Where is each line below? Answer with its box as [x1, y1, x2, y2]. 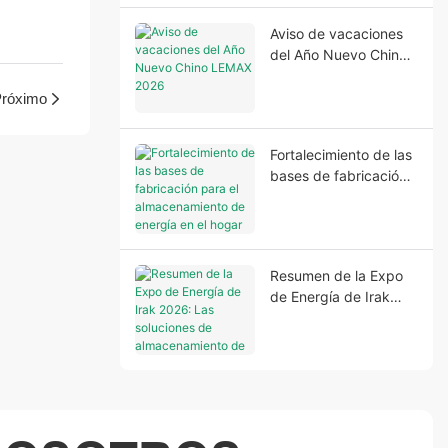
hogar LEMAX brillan [269, 371, 401, 389]
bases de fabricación [269, 166, 407, 184]
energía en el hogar [269, 229, 396, 247]
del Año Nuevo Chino [269, 45, 407, 63]
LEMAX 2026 [269, 66, 354, 84]
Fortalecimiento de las [269, 145, 412, 163]
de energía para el [269, 350, 389, 368]
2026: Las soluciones [269, 308, 407, 326]
